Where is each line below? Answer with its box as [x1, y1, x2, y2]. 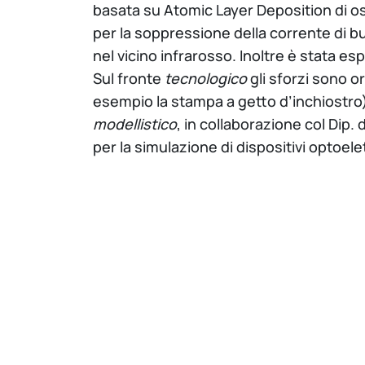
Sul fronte [93, 68, 165, 89]
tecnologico [165, 68, 247, 89]
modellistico [93, 114, 177, 134]
